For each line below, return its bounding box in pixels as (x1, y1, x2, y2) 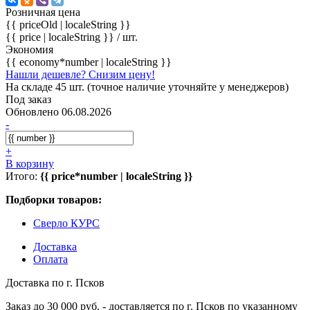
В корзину (6, 157, 54, 170)
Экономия (6, 43, 53, 55)
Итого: (6, 170, 40, 182)
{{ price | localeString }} (6, 30, 117, 43)
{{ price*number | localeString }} (40, 170, 192, 182)
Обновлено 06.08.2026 (6, 105, 111, 118)
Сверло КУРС (33, 217, 100, 229)
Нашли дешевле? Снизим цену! (6, 68, 155, 80)
